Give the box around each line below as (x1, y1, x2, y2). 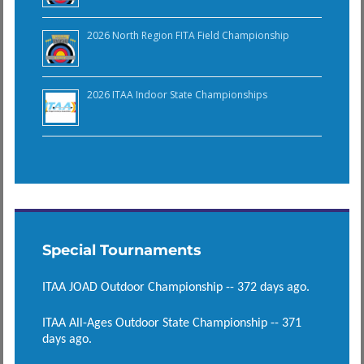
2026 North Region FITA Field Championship (86, 28, 289, 42)
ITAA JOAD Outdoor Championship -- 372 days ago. (41, 280, 310, 294)
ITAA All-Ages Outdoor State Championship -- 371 (41, 316, 301, 330)
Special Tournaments (41, 240, 201, 259)
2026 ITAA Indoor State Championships (86, 87, 267, 102)
